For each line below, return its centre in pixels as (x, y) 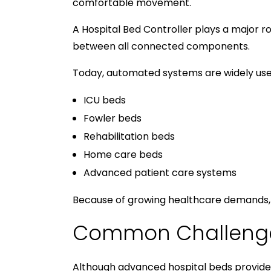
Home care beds (123, 154)
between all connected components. (161, 46)
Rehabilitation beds (129, 136)
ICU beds (104, 100)
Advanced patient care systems (160, 172)
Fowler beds (112, 118)
